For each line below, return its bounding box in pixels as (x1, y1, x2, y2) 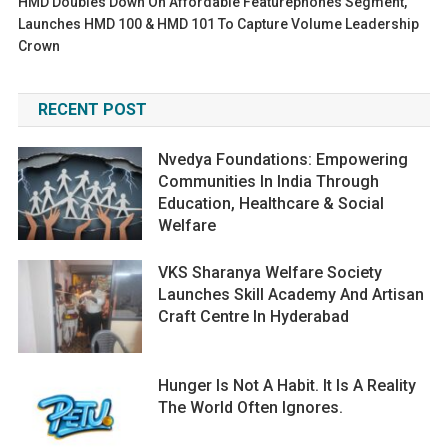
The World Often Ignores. (158, 397, 344, 417)
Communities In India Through (158, 171, 380, 191)
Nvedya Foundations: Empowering (158, 149, 409, 169)
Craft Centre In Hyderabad (158, 306, 350, 326)
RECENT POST (37, 99, 147, 119)
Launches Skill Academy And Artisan (158, 284, 425, 304)
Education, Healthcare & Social (158, 193, 385, 213)
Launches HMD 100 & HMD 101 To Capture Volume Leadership (18, 15, 420, 32)
